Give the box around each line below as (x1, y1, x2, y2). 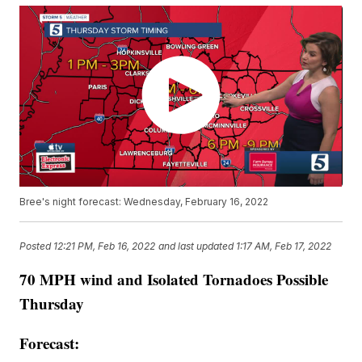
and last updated (158, 239, 234, 252)
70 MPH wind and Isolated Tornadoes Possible (19, 268, 329, 291)
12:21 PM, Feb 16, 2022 (53, 239, 156, 252)
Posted (19, 239, 54, 252)
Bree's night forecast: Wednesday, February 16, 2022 (19, 196, 269, 208)
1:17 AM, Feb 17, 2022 (236, 239, 332, 252)
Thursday (19, 293, 85, 315)
